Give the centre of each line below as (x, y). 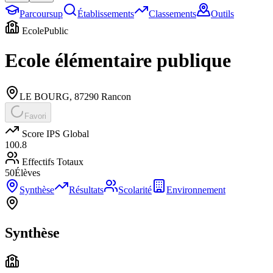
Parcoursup (41, 14)
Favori (35, 116)
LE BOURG (44, 96)
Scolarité (135, 190)
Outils (222, 14)
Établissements (106, 14)
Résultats (86, 190)
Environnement (196, 190)
